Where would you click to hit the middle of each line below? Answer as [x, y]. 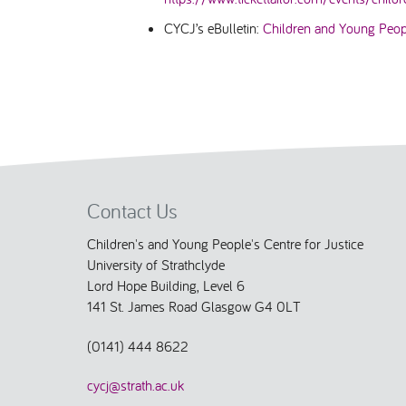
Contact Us [132, 211]
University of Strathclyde [156, 264]
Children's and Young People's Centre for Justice [225, 243]
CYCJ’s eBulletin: [213, 28]
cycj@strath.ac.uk [135, 386]
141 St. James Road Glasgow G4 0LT [194, 306]
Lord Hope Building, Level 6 [166, 285]
